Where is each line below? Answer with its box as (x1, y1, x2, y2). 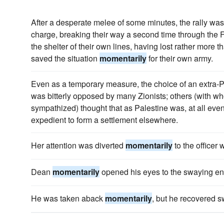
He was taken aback (31, 192, 105, 204)
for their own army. (146, 52, 213, 64)
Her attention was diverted (31, 139, 125, 151)
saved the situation (31, 52, 99, 64)
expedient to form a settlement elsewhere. (31, 114, 178, 125)
